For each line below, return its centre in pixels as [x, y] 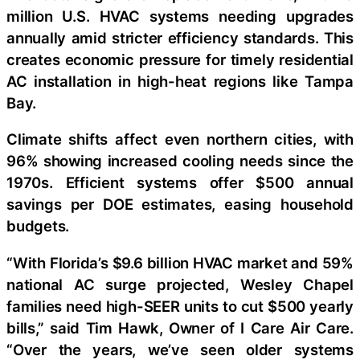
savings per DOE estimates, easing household [180, 204]
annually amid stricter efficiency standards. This [180, 37]
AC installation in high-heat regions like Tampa [180, 81]
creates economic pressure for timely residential [180, 59]
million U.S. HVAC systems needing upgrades [180, 16]
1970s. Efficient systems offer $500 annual [180, 182]
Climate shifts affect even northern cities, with [180, 139]
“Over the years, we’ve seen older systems [180, 349]
